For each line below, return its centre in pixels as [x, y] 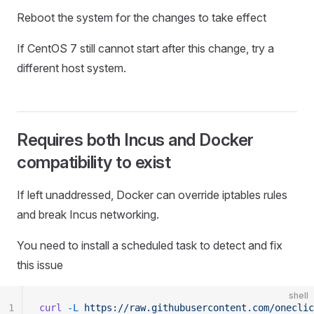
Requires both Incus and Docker [135, 140]
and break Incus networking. [88, 214]
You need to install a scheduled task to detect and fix [150, 245]
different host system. [71, 68]
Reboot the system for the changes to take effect [142, 18]
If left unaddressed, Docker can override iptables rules [152, 195]
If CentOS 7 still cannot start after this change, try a [145, 48]
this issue [40, 265]
